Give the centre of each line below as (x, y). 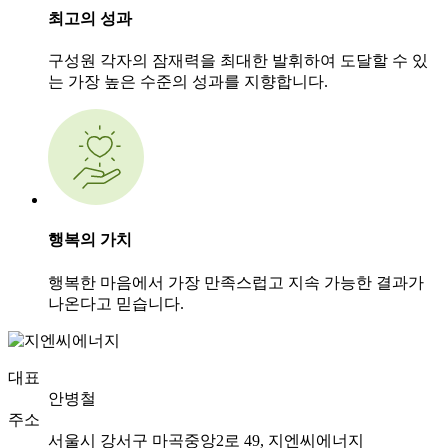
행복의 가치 (90, 240)
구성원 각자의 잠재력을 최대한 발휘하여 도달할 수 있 (238, 60)
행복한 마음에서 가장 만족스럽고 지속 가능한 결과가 (236, 282)
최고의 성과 (90, 18)
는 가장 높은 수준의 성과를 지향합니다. (188, 81)
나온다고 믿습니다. (116, 303)
